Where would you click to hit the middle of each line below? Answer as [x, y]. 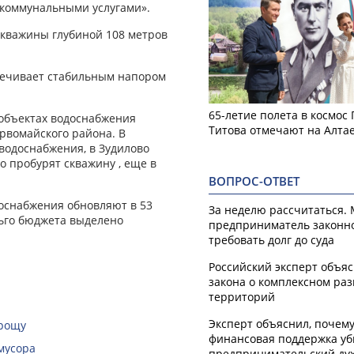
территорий [242, 296]
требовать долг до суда [271, 239]
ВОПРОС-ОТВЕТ [254, 181]
